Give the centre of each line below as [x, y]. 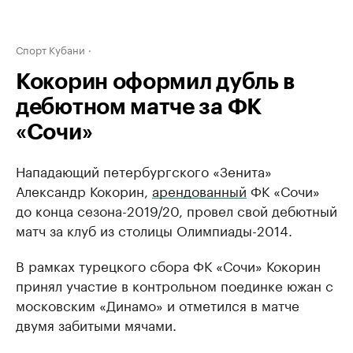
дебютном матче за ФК [139, 107]
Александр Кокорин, [84, 190]
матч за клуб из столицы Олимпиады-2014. [154, 229]
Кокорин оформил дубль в [156, 82]
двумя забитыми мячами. [96, 324]
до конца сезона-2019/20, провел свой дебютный [176, 210]
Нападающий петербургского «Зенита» [144, 170]
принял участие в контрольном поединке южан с [175, 284]
